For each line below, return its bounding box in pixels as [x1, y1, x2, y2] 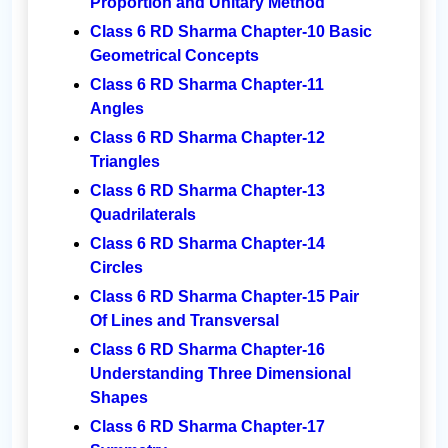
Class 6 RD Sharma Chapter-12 [90, 129, 325, 147]
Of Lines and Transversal [90, 312, 279, 330]
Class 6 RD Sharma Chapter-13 [90, 182, 325, 200]
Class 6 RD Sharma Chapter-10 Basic [90, 23, 372, 41]
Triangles [90, 153, 160, 171]
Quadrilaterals [90, 206, 196, 224]
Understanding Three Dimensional [90, 365, 351, 383]
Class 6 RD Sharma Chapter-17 [90, 418, 325, 436]
